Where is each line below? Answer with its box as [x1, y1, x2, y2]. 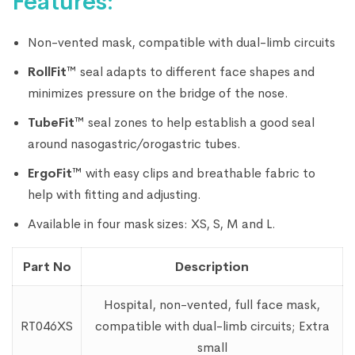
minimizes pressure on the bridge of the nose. [28, 85, 288, 102]
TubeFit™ [28, 114, 85, 132]
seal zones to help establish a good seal [85, 114, 315, 132]
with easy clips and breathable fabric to [82, 165, 315, 182]
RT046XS [21, 318, 73, 335]
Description [175, 258, 249, 276]
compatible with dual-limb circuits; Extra [94, 318, 330, 335]
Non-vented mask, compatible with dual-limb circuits [28, 34, 335, 52]
